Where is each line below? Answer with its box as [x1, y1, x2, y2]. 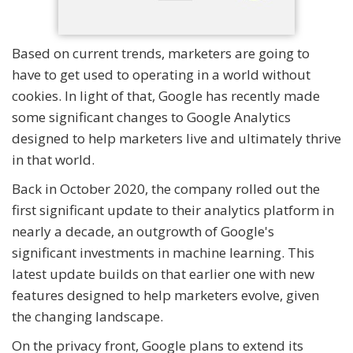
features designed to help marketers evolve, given [12, 286, 319, 305]
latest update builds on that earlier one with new [12, 265, 314, 284]
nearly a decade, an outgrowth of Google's [12, 222, 274, 241]
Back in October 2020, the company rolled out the [12, 180, 320, 199]
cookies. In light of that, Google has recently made [12, 87, 320, 106]
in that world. [12, 150, 95, 169]
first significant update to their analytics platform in [12, 201, 334, 220]
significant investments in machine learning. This [12, 243, 314, 262]
